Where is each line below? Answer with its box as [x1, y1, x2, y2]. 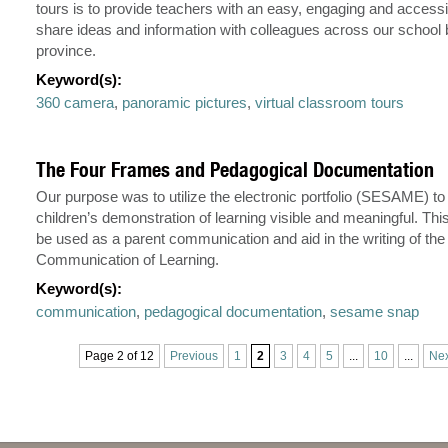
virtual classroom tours [255, 94, 405, 112]
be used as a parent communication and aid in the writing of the [36, 230, 446, 248]
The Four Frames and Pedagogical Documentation [36, 157, 435, 183]
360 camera [36, 94, 115, 112]
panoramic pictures [122, 94, 248, 112]
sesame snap [330, 303, 420, 321]
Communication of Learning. [36, 251, 220, 269]
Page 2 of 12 [84, 349, 154, 364]
